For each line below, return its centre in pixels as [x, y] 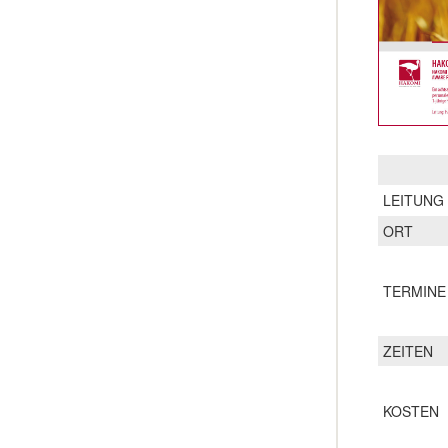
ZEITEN [408, 350]
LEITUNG [413, 199]
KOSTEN [411, 410]
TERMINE [414, 290]
